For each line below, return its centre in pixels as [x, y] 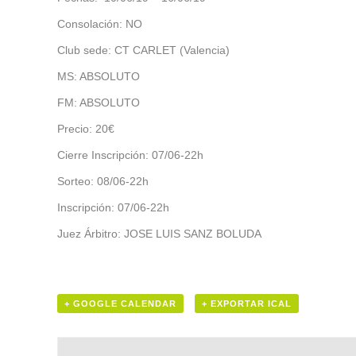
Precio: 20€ [86, 129]
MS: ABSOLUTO [99, 76]
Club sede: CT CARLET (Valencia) [143, 50]
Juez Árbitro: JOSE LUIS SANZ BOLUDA [159, 234]
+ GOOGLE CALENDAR [120, 304]
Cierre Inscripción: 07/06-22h [130, 155]
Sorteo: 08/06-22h [103, 181]
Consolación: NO [100, 24]
